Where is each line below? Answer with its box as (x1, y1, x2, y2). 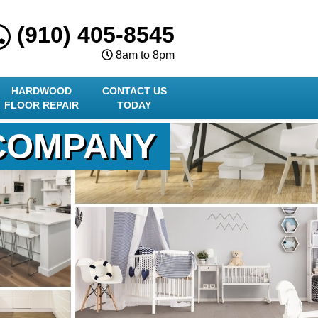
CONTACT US (102, 85, 167, 97)
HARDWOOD (11, 85, 72, 97)
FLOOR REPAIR (4, 99, 79, 111)
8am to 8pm (113, 49, 175, 61)
